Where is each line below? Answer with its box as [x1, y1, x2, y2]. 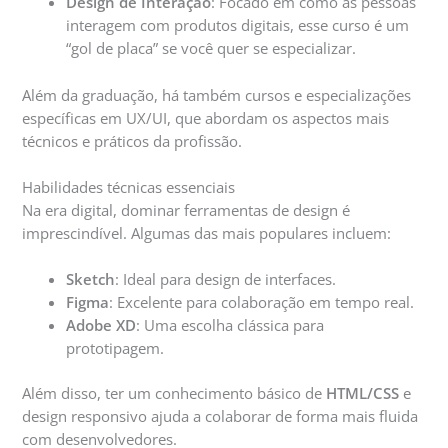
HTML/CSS [326, 383, 400, 404]
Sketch [66, 269, 116, 290]
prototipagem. [66, 338, 165, 359]
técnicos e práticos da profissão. [22, 130, 243, 151]
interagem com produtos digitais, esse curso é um [66, 15, 410, 36]
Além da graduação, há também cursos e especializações [22, 84, 412, 105]
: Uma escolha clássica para [136, 315, 325, 336]
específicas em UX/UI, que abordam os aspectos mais [22, 107, 390, 128]
